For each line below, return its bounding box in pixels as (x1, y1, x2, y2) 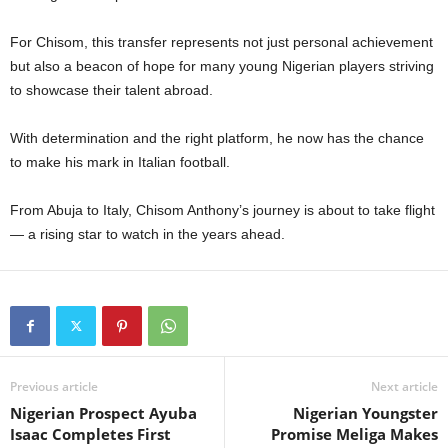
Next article (371, 377, 438, 395)
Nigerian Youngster (293, 402, 438, 423)
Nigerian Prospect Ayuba (10, 402, 197, 423)
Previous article (10, 377, 98, 395)
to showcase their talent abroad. (10, 81, 213, 98)
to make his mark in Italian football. (10, 153, 230, 170)
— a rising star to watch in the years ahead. (10, 225, 285, 242)
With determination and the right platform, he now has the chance (10, 129, 424, 146)
